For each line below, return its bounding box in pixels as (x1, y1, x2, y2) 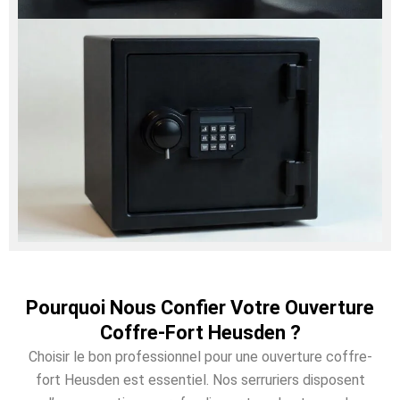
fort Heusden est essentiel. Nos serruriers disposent (35, 371, 365, 388)
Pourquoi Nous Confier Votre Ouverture (26, 296, 374, 319)
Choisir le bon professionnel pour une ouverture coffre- (28, 347, 372, 365)
